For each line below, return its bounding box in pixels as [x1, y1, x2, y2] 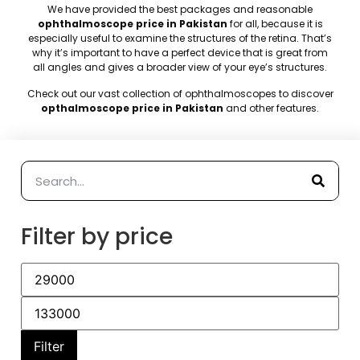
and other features [226, 100, 317, 115]
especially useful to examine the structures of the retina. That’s [28, 31, 332, 46]
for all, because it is [227, 17, 323, 31]
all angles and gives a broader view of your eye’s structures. [33, 60, 327, 75]
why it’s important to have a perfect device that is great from [32, 46, 328, 60]
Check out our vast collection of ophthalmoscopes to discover [27, 86, 333, 100]
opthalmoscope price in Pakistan [41, 100, 226, 115]
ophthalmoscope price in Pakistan [37, 17, 227, 31]
